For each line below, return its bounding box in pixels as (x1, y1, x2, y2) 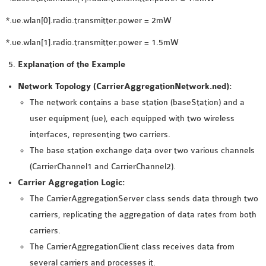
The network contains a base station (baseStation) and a (30, 97, 245, 107)
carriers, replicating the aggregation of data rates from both (30, 210, 256, 220)
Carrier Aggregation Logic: (18, 178, 125, 188)
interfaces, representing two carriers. (30, 129, 170, 140)
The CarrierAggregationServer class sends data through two (30, 194, 258, 204)
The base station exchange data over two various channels (30, 145, 255, 156)
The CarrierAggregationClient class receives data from (30, 242, 235, 252)
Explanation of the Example (18, 59, 125, 69)
